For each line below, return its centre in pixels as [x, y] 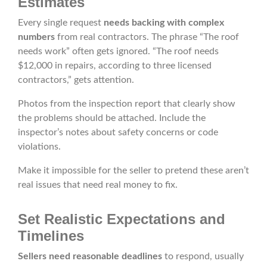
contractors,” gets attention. [76, 80]
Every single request [61, 23]
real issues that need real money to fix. [98, 185]
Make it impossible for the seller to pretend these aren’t [133, 171]
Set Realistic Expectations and [122, 219]
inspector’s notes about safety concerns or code [118, 133]
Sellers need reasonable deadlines [90, 257]
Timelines [51, 236]
